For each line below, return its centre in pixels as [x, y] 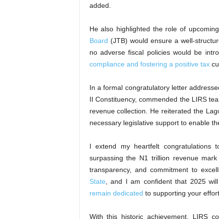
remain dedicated [116, 193]
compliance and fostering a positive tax [149, 64]
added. [100, 5]
